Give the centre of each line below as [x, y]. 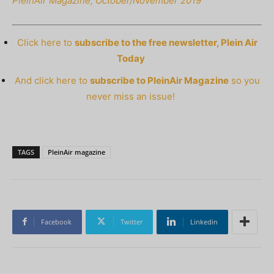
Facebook [56, 221]
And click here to [52, 80]
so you [244, 80]
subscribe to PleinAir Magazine [159, 80]
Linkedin [204, 221]
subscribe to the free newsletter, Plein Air [166, 42]
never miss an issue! [131, 96]
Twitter [131, 221]
